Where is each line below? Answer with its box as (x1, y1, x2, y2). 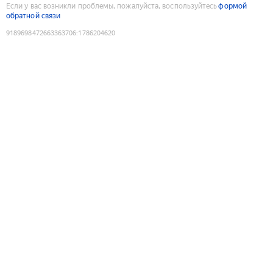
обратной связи (6, 11, 61, 20)
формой (218, 1, 247, 10)
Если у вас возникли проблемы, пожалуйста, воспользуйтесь (6, 1, 218, 10)
